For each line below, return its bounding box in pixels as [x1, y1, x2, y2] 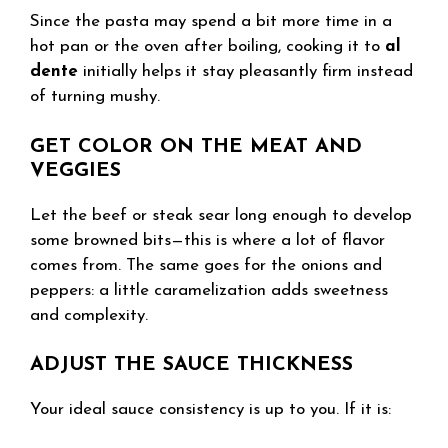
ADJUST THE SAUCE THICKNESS [30, 355, 353, 375]
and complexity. [30, 306, 148, 324]
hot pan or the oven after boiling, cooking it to [30, 38, 385, 55]
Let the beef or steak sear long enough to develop [30, 206, 412, 224]
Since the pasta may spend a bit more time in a [30, 13, 392, 30]
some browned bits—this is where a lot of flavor [30, 231, 385, 249]
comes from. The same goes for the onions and [30, 256, 382, 274]
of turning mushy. [30, 88, 160, 105]
